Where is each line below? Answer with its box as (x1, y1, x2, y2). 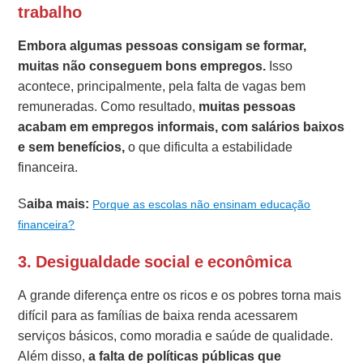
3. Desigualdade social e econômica (18, 250, 293, 274)
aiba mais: (27, 194, 93, 214)
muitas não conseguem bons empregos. (18, 57, 267, 76)
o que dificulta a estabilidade (128, 138, 293, 157)
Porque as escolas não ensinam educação (92, 196, 311, 213)
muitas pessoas (199, 97, 297, 117)
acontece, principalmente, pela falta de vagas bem (18, 77, 306, 96)
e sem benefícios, (18, 138, 129, 157)
